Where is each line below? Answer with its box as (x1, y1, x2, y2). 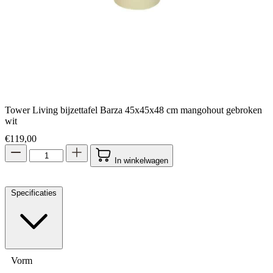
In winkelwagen (115, 155, 169, 165)
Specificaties (11, 188, 57, 197)
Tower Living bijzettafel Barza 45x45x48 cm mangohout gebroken (5, 105, 262, 115)
